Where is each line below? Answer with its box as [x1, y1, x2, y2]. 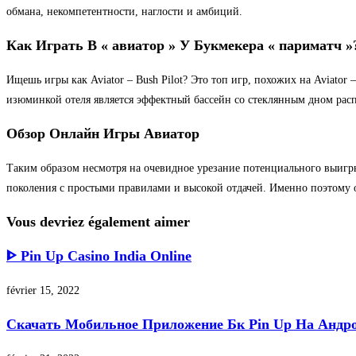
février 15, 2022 [6, 284, 79, 296]
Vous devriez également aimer [6, 213, 190, 230]
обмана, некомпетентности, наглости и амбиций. [6, 5, 242, 17]
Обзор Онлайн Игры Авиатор [6, 125, 199, 141]
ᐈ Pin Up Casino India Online [6, 247, 192, 264]
